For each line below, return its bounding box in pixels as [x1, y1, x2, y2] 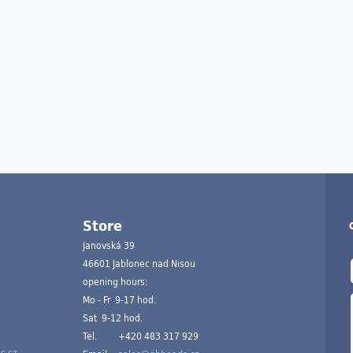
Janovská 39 [83, 237, 135, 252]
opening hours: [83, 273, 148, 288]
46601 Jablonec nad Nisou [83, 255, 195, 270]
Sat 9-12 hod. [83, 310, 143, 325]
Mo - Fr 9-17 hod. [83, 292, 156, 307]
